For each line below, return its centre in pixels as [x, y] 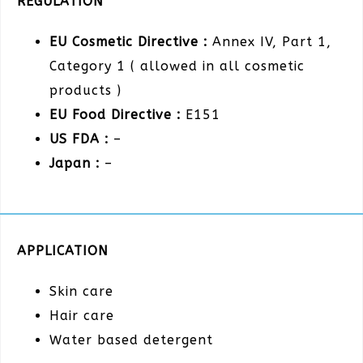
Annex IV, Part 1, [269, 41]
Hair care [82, 316]
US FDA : [79, 139]
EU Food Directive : [115, 114]
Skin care [81, 292]
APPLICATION [63, 251]
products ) [85, 90]
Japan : [75, 163]
